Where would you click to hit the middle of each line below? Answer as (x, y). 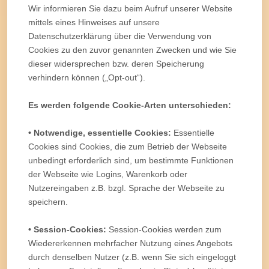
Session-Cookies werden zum (164, 229)
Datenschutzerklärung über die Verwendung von (120, 36)
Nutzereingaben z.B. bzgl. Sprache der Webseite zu (126, 188)
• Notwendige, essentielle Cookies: (100, 132)
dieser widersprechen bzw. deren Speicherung (116, 63)
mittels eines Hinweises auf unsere (94, 22)
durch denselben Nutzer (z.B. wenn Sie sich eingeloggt (132, 257)
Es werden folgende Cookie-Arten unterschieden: (130, 105)
